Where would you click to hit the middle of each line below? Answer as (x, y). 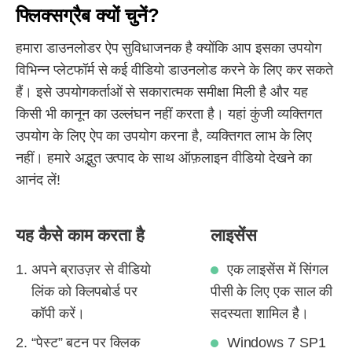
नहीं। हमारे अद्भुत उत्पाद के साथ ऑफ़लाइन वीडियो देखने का (164, 158)
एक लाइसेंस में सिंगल (277, 269)
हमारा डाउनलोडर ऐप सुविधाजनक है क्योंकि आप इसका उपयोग (169, 48)
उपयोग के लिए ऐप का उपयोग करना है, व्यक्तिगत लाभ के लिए (164, 136)
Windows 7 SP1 (276, 343)
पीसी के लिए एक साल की (271, 291)
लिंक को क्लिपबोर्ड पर (84, 291)
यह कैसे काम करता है (80, 235)
